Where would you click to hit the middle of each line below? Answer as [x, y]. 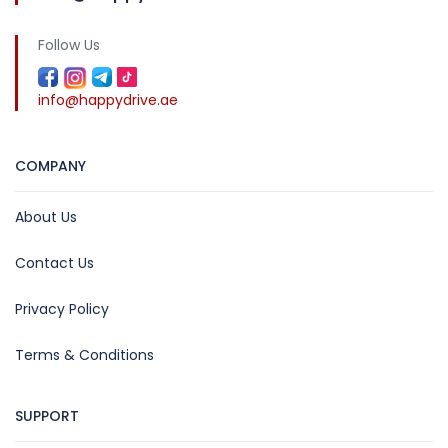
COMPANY [50, 166]
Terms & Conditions [84, 355]
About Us [46, 217]
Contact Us [54, 263]
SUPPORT [47, 416]
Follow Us [69, 45]
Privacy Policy [62, 309]
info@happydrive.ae [108, 100]
